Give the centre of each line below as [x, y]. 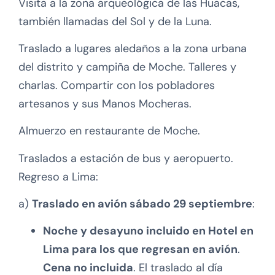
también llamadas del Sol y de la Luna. [115, 21]
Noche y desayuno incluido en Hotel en [148, 231]
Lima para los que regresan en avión [140, 250]
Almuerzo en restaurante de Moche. [109, 131]
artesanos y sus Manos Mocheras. [105, 103]
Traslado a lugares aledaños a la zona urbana [133, 48]
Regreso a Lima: [58, 176]
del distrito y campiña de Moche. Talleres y [127, 67]
